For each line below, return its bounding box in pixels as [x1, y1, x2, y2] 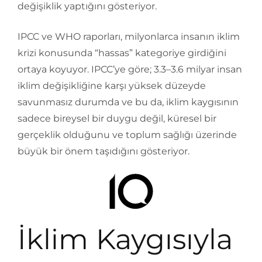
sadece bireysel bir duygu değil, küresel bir [18, 113, 216, 125]
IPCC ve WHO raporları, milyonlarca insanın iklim [18, 31, 240, 43]
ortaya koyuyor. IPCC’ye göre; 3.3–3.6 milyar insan [18, 64, 242, 75]
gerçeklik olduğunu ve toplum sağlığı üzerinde [18, 129, 237, 141]
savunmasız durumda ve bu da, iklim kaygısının [18, 96, 239, 108]
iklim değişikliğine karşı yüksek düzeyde [18, 80, 206, 92]
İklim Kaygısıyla [18, 222, 233, 257]
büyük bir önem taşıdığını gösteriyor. [18, 146, 189, 157]
